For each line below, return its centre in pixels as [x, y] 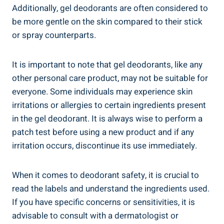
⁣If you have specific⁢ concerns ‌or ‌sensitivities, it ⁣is [103, 202]
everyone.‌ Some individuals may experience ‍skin [102, 91]
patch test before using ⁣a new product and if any [103, 132]
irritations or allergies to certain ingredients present [109, 105]
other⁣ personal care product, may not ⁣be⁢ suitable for [110, 78]
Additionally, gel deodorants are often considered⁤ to [110, 8]
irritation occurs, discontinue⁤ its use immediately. [104, 145]
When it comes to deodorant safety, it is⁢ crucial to [105, 175]
